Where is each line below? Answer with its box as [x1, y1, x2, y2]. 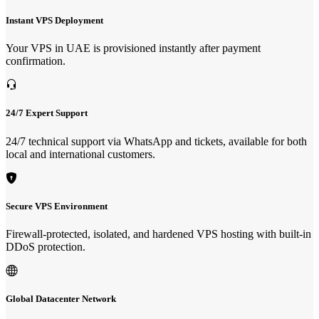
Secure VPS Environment [6, 200, 108, 211]
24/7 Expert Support [6, 108, 88, 119]
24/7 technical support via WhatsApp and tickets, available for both [6, 135, 307, 147]
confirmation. [6, 55, 66, 68]
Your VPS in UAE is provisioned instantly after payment [6, 42, 261, 55]
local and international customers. [6, 147, 155, 160]
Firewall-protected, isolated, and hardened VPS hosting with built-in [6, 227, 311, 240]
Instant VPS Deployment [6, 14, 103, 26]
